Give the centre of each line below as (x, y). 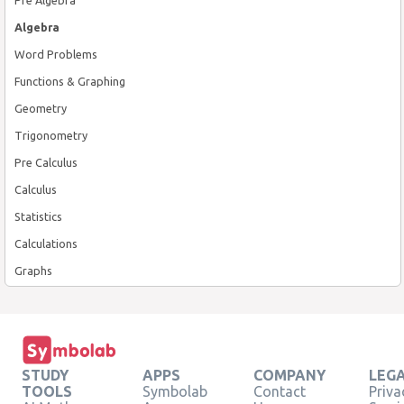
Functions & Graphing (70, 81)
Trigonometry (51, 135)
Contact (280, 391)
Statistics (38, 216)
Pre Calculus (46, 162)
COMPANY (289, 375)
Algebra (37, 27)
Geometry (41, 108)
